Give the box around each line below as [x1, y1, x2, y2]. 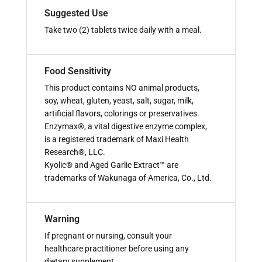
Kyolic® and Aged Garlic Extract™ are [44, 160, 178, 170]
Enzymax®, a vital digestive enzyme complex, [44, 121, 207, 131]
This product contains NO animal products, [44, 82, 199, 92]
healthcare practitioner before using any [44, 243, 189, 253]
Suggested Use [44, 7, 108, 19]
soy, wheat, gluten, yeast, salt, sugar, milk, [44, 95, 194, 105]
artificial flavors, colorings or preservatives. [44, 108, 199, 118]
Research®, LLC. [44, 147, 105, 157]
